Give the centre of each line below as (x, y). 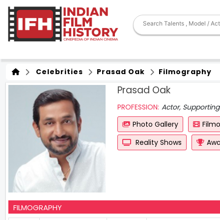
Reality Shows (157, 142)
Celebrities (57, 72)
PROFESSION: (138, 107)
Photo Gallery (155, 124)
